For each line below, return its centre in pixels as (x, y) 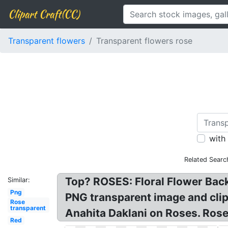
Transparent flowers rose (144, 41)
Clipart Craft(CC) (44, 14)
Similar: (19, 180)
